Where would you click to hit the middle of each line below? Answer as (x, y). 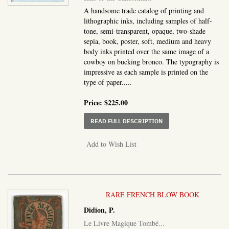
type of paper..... (108, 82)
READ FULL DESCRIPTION (127, 121)
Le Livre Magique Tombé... (124, 223)
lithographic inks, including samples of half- (148, 20)
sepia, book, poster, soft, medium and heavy (148, 41)
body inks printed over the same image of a (147, 51)
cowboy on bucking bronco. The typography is (152, 61)
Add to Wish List (112, 144)
